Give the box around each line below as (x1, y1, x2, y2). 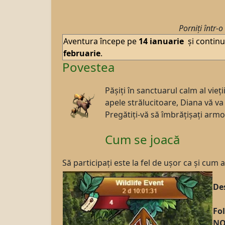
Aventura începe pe (63, 36, 137, 47)
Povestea (62, 59, 115, 75)
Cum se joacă (105, 131, 180, 148)
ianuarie (150, 36, 186, 47)
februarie (63, 48, 100, 59)
